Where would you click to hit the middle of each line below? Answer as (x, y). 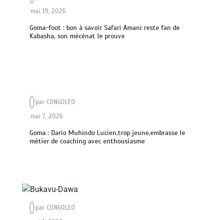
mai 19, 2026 (48, 12)
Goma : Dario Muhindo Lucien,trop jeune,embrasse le (108, 133)
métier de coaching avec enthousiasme (87, 141)
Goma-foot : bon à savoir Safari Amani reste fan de (105, 28)
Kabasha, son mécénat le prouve (77, 36)
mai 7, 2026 (47, 117)
